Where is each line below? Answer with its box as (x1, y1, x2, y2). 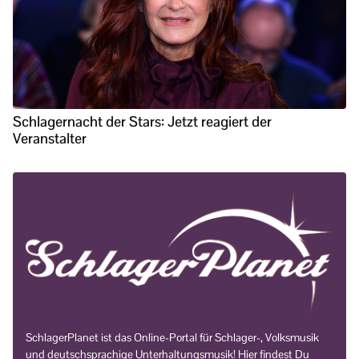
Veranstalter (13, 129, 87, 148)
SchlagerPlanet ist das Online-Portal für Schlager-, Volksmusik (26, 330, 319, 345)
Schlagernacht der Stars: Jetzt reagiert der (13, 112, 272, 131)
